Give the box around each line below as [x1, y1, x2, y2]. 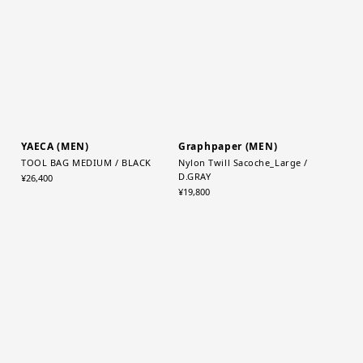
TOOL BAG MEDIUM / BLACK [21, 195, 152, 208]
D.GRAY [178, 209, 211, 222]
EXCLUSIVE [130, 21, 171, 32]
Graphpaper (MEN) [178, 178, 278, 193]
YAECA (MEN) [21, 178, 89, 193]
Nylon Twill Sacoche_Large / [178, 195, 308, 208]
